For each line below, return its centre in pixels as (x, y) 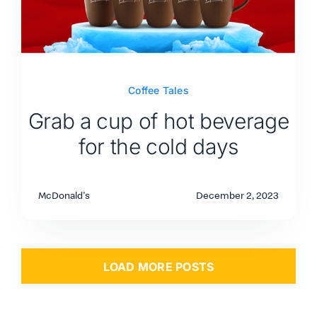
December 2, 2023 (238, 195)
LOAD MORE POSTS (158, 266)
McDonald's (64, 195)
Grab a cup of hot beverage (158, 121)
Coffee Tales (158, 90)
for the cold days (158, 146)
